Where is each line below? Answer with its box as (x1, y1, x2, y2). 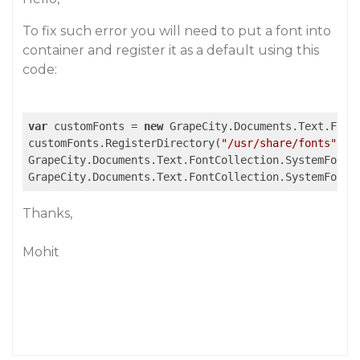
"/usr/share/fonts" (221, 137, 337, 149)
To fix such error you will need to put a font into (22, 23, 331, 39)
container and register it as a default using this (22, 43, 319, 58)
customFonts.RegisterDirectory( (28, 137, 221, 149)
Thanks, (22, 206, 72, 221)
